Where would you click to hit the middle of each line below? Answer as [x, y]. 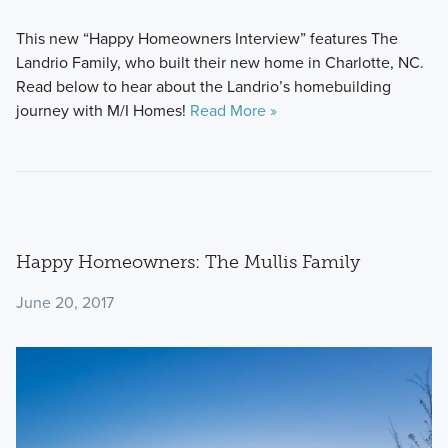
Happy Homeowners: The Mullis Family [187, 262]
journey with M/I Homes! [102, 111]
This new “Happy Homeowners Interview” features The [206, 39]
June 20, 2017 [64, 302]
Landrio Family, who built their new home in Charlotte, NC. [219, 63]
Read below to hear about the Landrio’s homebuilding [203, 87]
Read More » [233, 111]
